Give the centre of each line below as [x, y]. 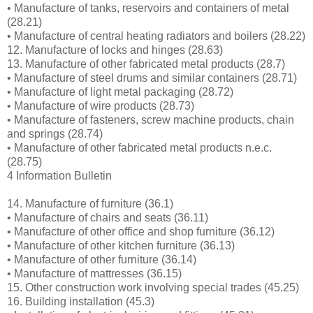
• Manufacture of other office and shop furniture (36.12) [141, 231]
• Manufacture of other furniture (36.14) [102, 259]
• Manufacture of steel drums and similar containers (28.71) [152, 78]
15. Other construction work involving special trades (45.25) [153, 287]
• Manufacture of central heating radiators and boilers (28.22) [156, 36]
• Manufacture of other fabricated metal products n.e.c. [139, 147]
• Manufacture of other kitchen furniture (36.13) [121, 245]
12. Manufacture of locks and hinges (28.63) [115, 50]
